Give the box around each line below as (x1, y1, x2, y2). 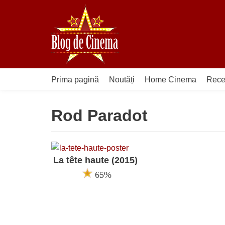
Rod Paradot (51, 106, 148, 125)
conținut (10, 49, 38, 58)
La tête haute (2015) (53, 155, 138, 165)
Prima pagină (51, 75, 99, 84)
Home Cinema (145, 75, 196, 84)
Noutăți (109, 75, 135, 84)
